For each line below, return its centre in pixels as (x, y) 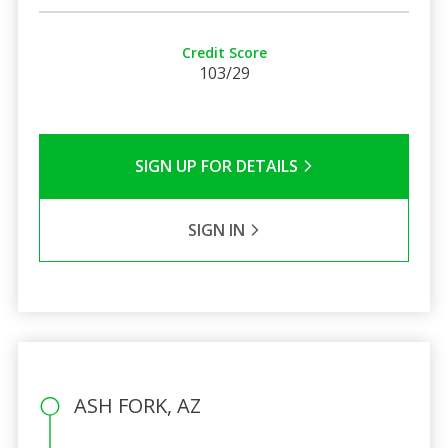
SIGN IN (218, 229)
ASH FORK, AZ (137, 405)
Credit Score (224, 52)
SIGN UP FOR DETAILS (218, 165)
